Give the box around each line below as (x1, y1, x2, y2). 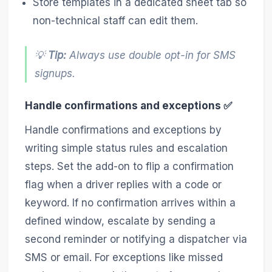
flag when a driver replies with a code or (24, 178, 222, 191)
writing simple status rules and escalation (24, 142, 228, 155)
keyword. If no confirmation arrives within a (24, 197, 236, 209)
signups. (35, 67, 76, 80)
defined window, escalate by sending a (24, 215, 216, 228)
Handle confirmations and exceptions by (24, 124, 222, 137)
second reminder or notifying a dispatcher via (24, 233, 247, 246)
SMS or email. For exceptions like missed (24, 251, 223, 264)
